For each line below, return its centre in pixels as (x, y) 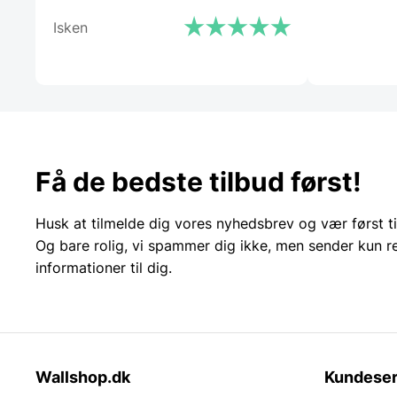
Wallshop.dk (83, 377)
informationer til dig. (104, 267)
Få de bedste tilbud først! (198, 181)
